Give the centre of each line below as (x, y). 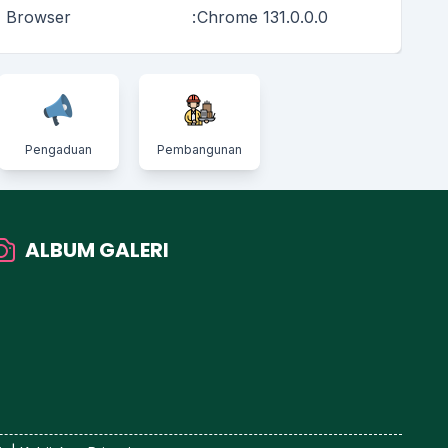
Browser (38, 16)
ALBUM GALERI (96, 249)
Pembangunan (200, 149)
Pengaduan (58, 149)
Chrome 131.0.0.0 (262, 16)
